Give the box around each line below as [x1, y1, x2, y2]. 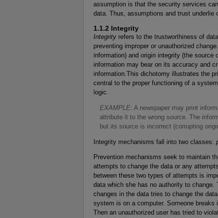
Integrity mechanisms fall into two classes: [93, 138, 216, 145]
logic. [93, 88, 109, 96]
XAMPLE [104, 104, 130, 111]
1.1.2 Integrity [93, 24, 139, 32]
